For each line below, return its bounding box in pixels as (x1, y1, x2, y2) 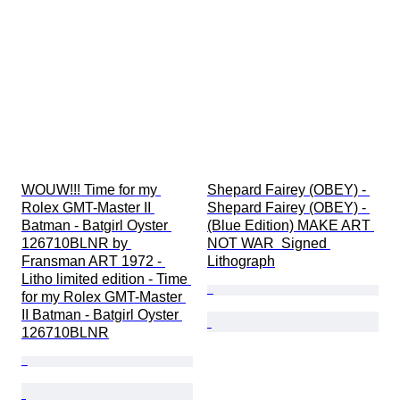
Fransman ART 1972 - (21, 254, 165, 270)
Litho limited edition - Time (21, 271, 191, 287)
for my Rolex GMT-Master (21, 289, 186, 305)
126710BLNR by (21, 236, 131, 252)
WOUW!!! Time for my (21, 182, 161, 198)
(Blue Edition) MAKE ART (207, 218, 374, 234)
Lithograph (207, 254, 275, 270)
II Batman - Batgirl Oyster (21, 307, 182, 323)
